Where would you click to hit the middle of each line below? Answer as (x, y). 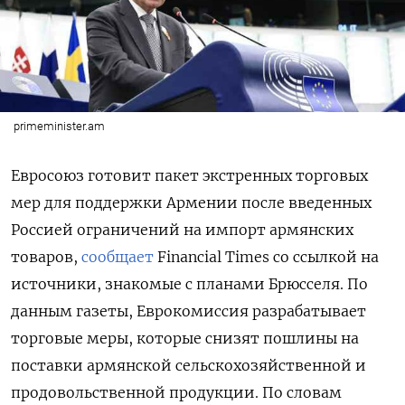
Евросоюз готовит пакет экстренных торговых (189, 175)
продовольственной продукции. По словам (176, 392)
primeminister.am (59, 126)
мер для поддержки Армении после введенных (191, 202)
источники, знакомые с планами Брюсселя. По (189, 283)
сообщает (119, 256)
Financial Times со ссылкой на (268, 256)
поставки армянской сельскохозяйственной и (188, 365)
